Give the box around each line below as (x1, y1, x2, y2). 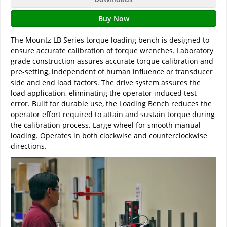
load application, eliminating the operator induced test (11, 88, 197, 98)
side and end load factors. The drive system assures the (11, 78, 201, 88)
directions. (11, 141, 47, 152)
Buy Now (98, 14, 129, 24)
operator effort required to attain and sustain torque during (11, 109, 215, 120)
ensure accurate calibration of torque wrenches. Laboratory (11, 46, 213, 56)
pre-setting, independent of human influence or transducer (11, 67, 213, 77)
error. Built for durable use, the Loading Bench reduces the (11, 99, 212, 109)
